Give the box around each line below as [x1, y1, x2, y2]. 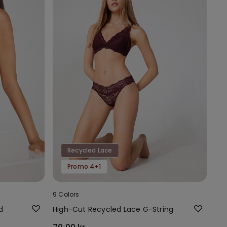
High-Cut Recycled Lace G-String [53, 204, 174, 214]
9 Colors [53, 190, 80, 199]
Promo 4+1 [67, 162, 101, 171]
